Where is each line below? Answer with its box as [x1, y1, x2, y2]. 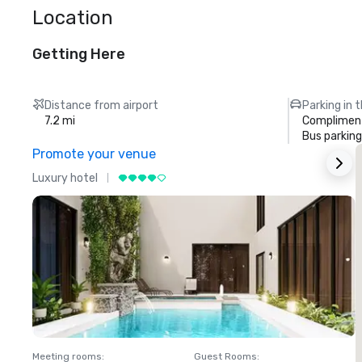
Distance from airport [44, 99, 159, 112]
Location [32, 6, 113, 29]
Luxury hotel [32, 170, 98, 185]
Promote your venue [32, 146, 156, 162]
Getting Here [32, 45, 125, 63]
